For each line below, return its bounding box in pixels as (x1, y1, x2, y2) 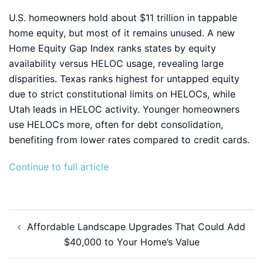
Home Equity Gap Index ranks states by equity (9, 42, 216, 54)
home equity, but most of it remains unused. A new (9, 27, 235, 39)
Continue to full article (9, 161, 109, 173)
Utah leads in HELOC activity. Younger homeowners (9, 103, 240, 115)
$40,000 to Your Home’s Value (63, 236, 200, 248)
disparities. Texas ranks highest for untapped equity (9, 73, 240, 85)
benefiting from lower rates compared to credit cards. (9, 134, 249, 146)
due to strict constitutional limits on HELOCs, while (9, 88, 235, 100)
